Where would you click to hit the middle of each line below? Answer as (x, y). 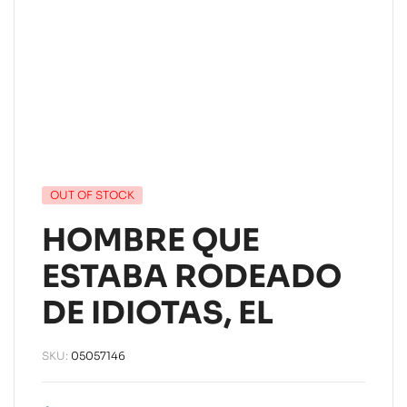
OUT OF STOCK (92, 194)
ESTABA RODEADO (192, 276)
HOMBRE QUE (151, 240)
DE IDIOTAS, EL (158, 313)
